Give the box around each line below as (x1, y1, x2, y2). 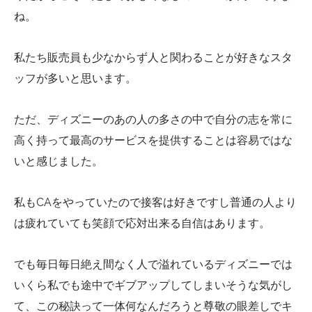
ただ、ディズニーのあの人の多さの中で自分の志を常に (14, 112, 292, 126)
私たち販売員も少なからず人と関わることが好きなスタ (14, 51, 292, 65)
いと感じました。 (14, 154, 103, 168)
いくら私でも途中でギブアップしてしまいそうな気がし (14, 278, 292, 292)
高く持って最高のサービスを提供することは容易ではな (14, 133, 292, 147)
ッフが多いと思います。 (14, 72, 136, 86)
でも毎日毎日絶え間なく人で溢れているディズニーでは (14, 257, 292, 271)
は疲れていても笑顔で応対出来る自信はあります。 (14, 216, 270, 230)
